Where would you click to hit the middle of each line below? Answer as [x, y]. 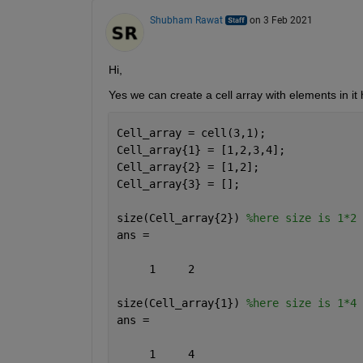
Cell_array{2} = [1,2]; [188, 167]
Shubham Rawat [186, 20]
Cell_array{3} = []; [178, 184]
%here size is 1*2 [301, 218]
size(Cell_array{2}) [181, 218]
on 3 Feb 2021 [281, 20]
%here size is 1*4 [301, 303]
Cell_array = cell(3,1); [191, 132]
